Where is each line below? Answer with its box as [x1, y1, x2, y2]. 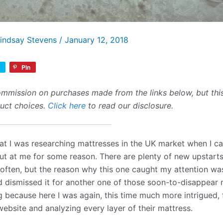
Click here [48, 100, 86, 111]
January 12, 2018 [65, 34, 128, 45]
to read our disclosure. [86, 100, 173, 111]
